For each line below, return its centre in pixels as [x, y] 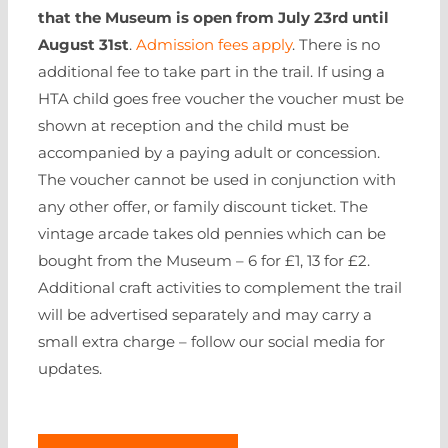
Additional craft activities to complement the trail [220, 287]
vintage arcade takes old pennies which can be [212, 233]
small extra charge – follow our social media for [211, 341]
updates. [70, 368]
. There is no [336, 44]
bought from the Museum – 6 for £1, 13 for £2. [204, 260]
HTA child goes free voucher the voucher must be [221, 98]
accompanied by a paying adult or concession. [209, 152]
